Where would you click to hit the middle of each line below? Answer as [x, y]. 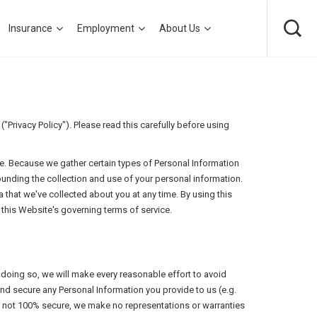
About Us [180, 28]
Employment [106, 28]
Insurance [30, 28]
